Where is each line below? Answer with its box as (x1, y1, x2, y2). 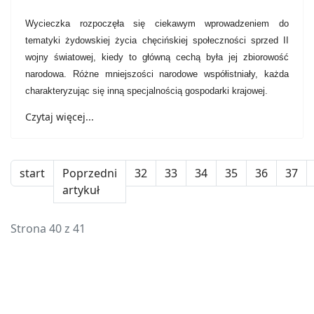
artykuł (62, 182, 100, 198)
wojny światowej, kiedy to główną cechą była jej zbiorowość (25, 52, 289, 62)
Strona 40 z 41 (11, 221, 86, 236)
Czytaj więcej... (25, 110, 94, 123)
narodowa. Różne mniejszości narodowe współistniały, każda (25, 69, 289, 79)
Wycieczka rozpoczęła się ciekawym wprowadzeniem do (25, 18, 289, 29)
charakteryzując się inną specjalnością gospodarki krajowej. (25, 86, 268, 96)
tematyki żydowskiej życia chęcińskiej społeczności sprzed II (25, 35, 289, 46)
